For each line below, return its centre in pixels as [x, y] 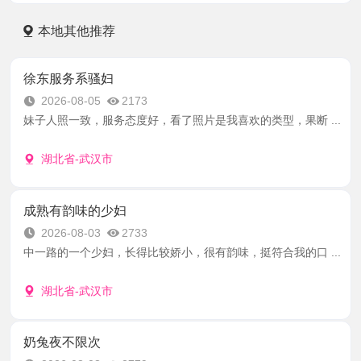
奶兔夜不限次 [62, 342]
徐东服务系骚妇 [68, 79]
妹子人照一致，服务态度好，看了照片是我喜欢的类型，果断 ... [182, 120]
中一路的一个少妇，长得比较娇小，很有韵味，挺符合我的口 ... [182, 252]
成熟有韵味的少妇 [75, 210]
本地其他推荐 [76, 31]
